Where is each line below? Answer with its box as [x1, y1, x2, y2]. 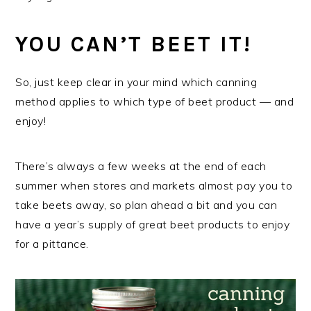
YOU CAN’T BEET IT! [15, 31, 253, 57]
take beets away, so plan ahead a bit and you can [15, 197, 278, 212]
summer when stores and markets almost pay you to [15, 178, 293, 192]
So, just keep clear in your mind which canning [15, 74, 258, 89]
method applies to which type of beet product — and [15, 94, 294, 108]
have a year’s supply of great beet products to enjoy [15, 217, 290, 231]
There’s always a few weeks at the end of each [15, 158, 267, 173]
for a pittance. [15, 236, 89, 251]
